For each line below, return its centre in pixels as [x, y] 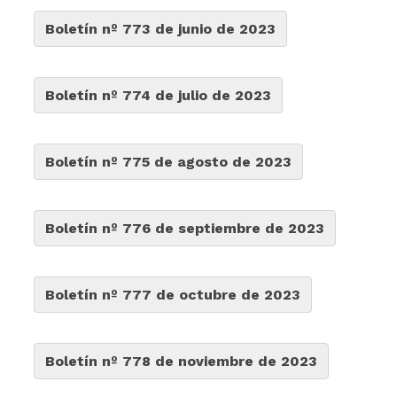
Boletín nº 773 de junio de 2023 [161, 29]
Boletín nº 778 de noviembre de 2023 [182, 361]
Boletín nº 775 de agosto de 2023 [169, 162]
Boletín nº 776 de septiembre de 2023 [185, 228]
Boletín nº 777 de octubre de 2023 [173, 295]
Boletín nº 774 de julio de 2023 [159, 95]
